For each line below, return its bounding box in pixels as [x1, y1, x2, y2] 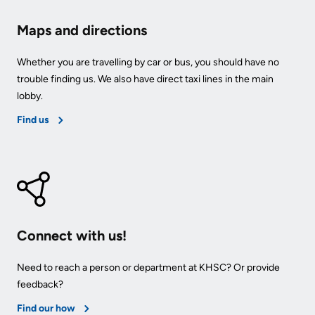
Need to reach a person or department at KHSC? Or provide [17, 261, 280, 274]
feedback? [17, 278, 63, 290]
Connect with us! [17, 226, 127, 244]
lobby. [17, 89, 43, 102]
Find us [17, 113, 49, 126]
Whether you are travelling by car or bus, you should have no [17, 56, 279, 68]
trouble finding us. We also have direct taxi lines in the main [17, 72, 274, 85]
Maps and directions [17, 21, 147, 39]
